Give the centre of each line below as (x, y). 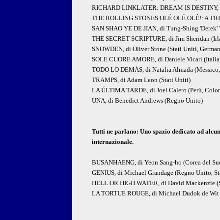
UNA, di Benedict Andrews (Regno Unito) (147, 101)
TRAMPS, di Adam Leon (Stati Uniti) (141, 80)
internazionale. (113, 142)
